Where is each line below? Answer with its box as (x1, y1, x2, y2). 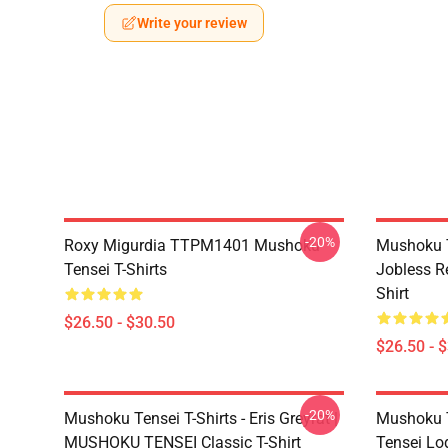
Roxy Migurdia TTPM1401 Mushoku (64, 236, 320, 255)
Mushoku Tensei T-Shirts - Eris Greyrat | (64, 409, 338, 428)
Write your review (137, 15, 247, 31)
